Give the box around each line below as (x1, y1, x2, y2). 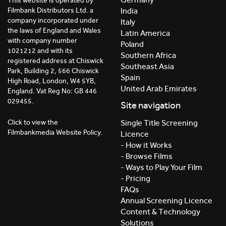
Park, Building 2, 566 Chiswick (8, 67, 99, 76)
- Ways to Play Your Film (121, 162, 202, 173)
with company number (8, 36, 77, 45)
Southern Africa (121, 50, 176, 60)
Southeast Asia (121, 61, 174, 71)
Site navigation (121, 99, 181, 111)
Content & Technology (121, 207, 200, 217)
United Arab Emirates (121, 83, 197, 93)
